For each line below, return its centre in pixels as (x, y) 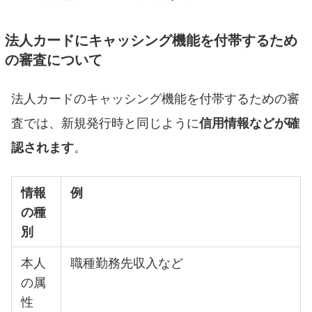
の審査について (54, 59)
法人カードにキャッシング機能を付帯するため (151, 40)
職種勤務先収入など (127, 262)
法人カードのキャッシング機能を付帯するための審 (155, 98)
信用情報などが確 (249, 122)
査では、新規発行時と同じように (105, 122)
